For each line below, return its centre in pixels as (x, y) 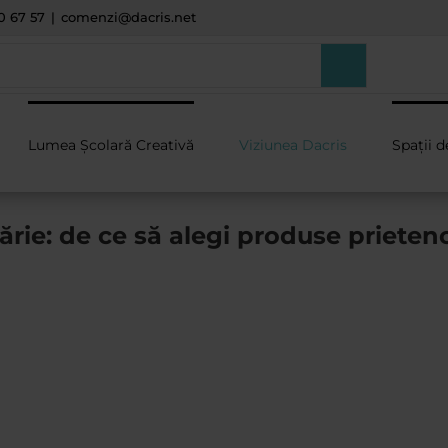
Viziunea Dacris (293, 144)
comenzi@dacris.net (128, 17)
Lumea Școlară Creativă (111, 144)
